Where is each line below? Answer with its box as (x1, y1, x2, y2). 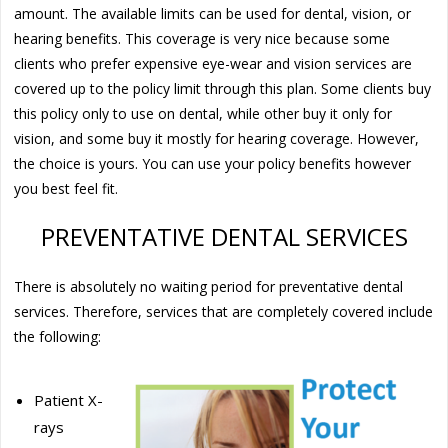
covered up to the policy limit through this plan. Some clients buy (14, 78, 432, 98)
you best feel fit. (14, 178, 119, 198)
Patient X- (34, 389, 104, 410)
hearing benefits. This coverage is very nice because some (14, 28, 391, 48)
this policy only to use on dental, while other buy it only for (14, 103, 393, 123)
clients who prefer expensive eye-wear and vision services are (14, 53, 413, 73)
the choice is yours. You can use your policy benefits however (14, 153, 412, 173)
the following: (14, 326, 102, 346)
